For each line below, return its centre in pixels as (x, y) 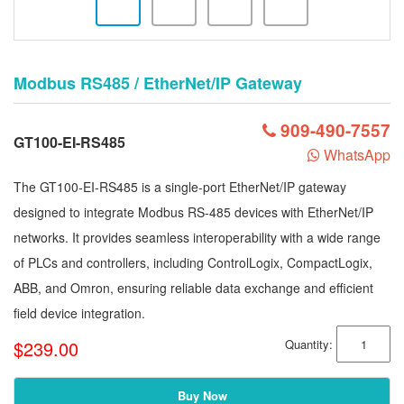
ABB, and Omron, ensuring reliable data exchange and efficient (193, 288)
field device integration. (79, 313)
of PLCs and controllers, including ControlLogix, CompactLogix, (193, 262)
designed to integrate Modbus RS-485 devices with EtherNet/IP (193, 212)
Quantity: (311, 344)
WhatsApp (355, 155)
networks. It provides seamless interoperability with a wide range (197, 237)
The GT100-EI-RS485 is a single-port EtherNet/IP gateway (180, 187)
